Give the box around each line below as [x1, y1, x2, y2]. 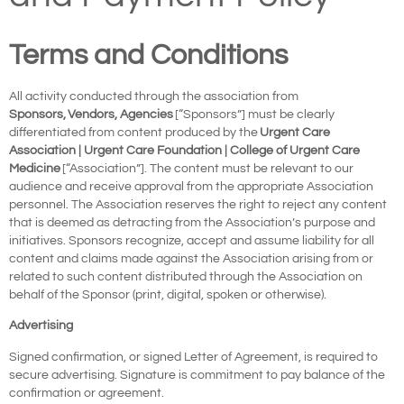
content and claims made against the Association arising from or [9, 252, 373, 265]
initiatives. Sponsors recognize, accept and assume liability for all [9, 234, 374, 247]
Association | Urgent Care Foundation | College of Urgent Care [9, 143, 360, 157]
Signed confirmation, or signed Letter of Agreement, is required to [9, 350, 378, 363]
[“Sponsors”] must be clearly [173, 107, 335, 121]
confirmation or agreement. [9, 386, 164, 399]
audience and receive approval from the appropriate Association [9, 179, 373, 193]
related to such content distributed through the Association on [9, 270, 363, 283]
